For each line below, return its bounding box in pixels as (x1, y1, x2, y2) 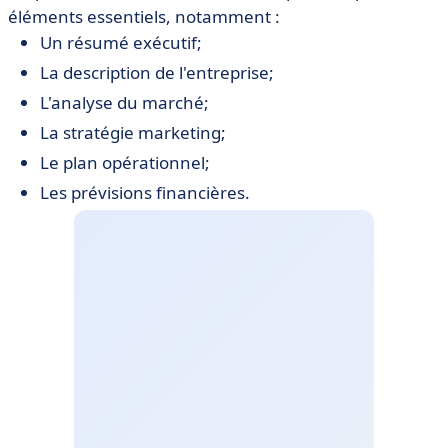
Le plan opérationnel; (40, 151, 210, 174)
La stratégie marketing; (40, 121, 226, 144)
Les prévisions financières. (40, 181, 250, 204)
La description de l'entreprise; (40, 61, 274, 84)
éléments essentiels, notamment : (8, 5, 280, 28)
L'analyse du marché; (40, 91, 209, 114)
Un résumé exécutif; (40, 31, 202, 54)
